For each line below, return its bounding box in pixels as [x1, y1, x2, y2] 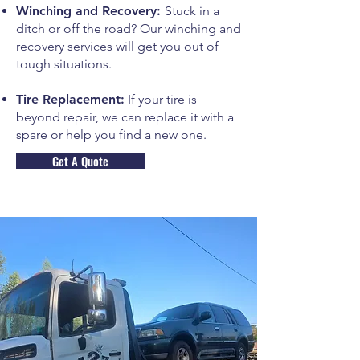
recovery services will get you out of [16, 39, 219, 54]
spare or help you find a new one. [16, 127, 207, 142]
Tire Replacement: [16, 92, 125, 107]
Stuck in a [165, 3, 219, 18]
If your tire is [125, 92, 197, 107]
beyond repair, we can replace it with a [16, 109, 234, 125]
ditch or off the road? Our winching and [16, 21, 241, 36]
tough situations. [16, 56, 112, 72]
